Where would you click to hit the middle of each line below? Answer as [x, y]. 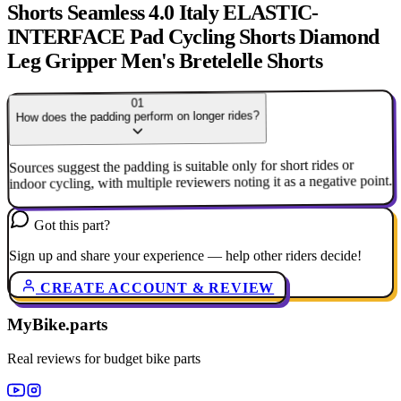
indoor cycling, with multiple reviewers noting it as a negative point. [201, 182]
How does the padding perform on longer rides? [137, 116]
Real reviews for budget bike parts [104, 359]
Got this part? [72, 225]
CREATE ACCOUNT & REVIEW [155, 287]
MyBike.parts [57, 324]
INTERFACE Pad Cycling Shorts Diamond [193, 36]
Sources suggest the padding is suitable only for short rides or [182, 166]
